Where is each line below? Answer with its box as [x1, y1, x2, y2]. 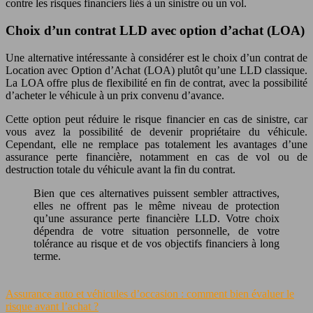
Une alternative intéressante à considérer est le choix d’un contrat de [6, 51, 307, 64]
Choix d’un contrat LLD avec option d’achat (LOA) [6, 23, 305, 38]
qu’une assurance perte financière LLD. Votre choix [34, 212, 279, 224]
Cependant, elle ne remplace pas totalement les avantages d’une [6, 138, 307, 150]
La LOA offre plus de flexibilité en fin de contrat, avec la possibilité [6, 76, 307, 89]
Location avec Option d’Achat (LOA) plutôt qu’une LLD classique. [6, 64, 307, 76]
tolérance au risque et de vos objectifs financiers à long [34, 237, 279, 249]
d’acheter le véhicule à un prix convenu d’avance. [6, 89, 224, 101]
